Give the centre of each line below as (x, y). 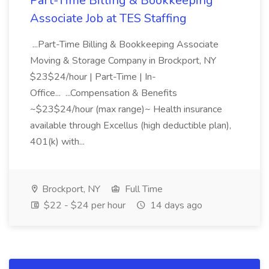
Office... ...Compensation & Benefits (104, 93)
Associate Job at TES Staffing (108, 18)
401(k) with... (59, 142)
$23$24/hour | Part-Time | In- (93, 77)
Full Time (143, 189)
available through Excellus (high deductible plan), (131, 125)
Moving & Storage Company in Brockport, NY (123, 61)
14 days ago (175, 205)
